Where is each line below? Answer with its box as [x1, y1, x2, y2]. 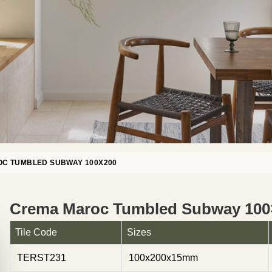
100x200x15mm [129, 253, 198, 263]
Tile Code [15, 227, 57, 237]
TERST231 [17, 253, 66, 263]
